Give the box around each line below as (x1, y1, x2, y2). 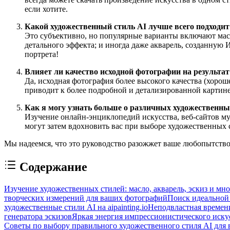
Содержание (20, 160, 87, 174)
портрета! (25, 49, 59, 59)
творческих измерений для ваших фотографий (4, 193, 167, 202)
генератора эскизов (4, 212, 72, 221)
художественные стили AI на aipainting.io (4, 202, 148, 212)
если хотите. (25, 4, 68, 13)
